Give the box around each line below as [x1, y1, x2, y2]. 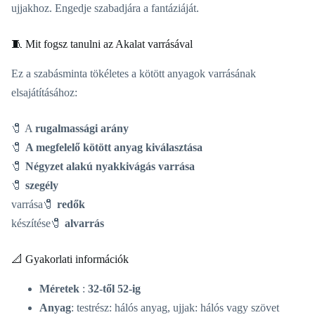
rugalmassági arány [35, 122, 129, 135]
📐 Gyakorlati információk [11, 253, 129, 266]
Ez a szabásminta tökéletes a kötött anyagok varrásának [11, 67, 256, 80]
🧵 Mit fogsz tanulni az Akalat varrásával [11, 38, 193, 51]
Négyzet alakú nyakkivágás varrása [25, 160, 195, 173]
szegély [25, 179, 58, 192]
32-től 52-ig [88, 283, 141, 295]
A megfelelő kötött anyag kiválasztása [25, 141, 202, 154]
